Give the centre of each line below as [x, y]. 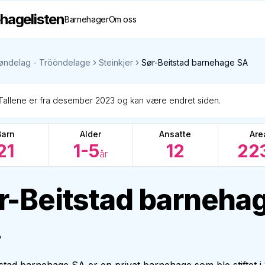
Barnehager [87, 19]
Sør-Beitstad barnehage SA [195, 62]
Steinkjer [116, 62]
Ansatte [175, 134]
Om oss [122, 19]
